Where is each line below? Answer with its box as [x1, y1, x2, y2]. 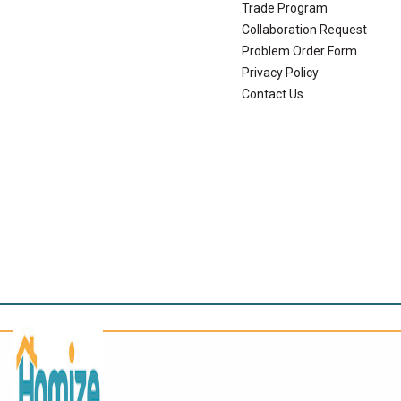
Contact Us [241, 86, 303, 101]
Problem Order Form [241, 43, 357, 58]
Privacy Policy [241, 64, 319, 80]
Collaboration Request [241, 21, 367, 37]
